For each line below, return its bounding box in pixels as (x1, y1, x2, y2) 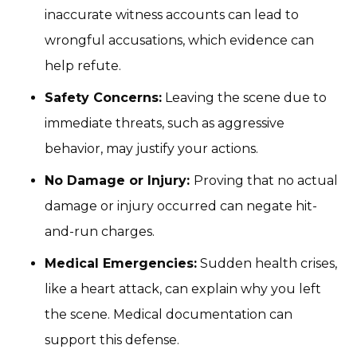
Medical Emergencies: (45, 255, 197, 271)
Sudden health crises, (197, 255, 337, 271)
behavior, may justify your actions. (45, 140, 258, 156)
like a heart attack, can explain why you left (45, 280, 321, 296)
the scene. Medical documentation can (45, 306, 292, 322)
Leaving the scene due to (162, 89, 327, 105)
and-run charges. (45, 223, 155, 239)
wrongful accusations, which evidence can (45, 32, 314, 48)
